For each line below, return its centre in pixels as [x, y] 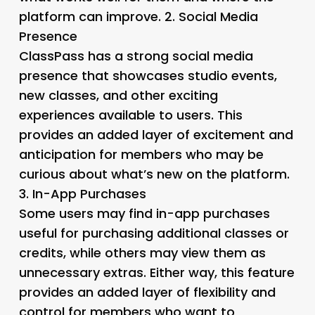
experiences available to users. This [130, 115]
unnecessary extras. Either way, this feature [156, 272]
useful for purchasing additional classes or [154, 233]
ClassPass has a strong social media [136, 56]
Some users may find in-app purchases [144, 213]
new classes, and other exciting [118, 95]
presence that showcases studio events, [148, 75]
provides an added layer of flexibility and [147, 292]
